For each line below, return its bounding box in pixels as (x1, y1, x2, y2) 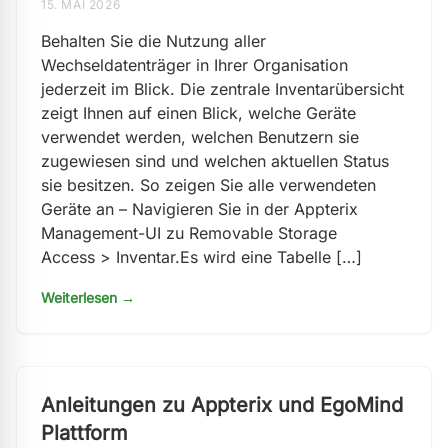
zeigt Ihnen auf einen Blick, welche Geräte (41, 103, 356, 123)
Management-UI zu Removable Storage (41, 223, 337, 243)
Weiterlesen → (41, 289, 135, 306)
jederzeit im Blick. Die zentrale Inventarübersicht (41, 79, 404, 99)
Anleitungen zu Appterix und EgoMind (41, 393, 403, 417)
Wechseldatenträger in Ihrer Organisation (41, 55, 348, 75)
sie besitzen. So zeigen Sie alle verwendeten (41, 175, 376, 195)
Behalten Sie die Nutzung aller (41, 31, 266, 51)
